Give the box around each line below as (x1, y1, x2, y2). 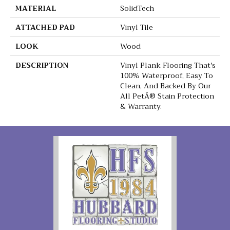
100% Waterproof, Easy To (120, 69, 213, 82)
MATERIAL (15, 2, 56, 15)
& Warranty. (120, 100, 162, 113)
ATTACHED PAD (15, 21, 75, 34)
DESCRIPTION (15, 59, 68, 72)
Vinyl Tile (120, 21, 153, 34)
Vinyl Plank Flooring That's (120, 59, 216, 72)
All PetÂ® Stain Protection (120, 90, 214, 103)
